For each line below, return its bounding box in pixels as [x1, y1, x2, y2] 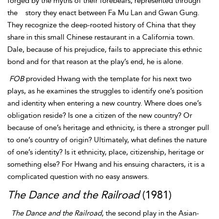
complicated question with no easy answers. [7, 172, 149, 181]
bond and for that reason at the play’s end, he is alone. [7, 57, 183, 66]
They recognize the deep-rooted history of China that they [7, 21, 196, 29]
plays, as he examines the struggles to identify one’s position [7, 87, 203, 95]
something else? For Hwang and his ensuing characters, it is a [7, 160, 205, 169]
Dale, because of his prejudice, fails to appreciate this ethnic [7, 45, 202, 54]
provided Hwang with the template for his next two [24, 74, 192, 83]
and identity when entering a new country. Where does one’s [7, 99, 201, 108]
